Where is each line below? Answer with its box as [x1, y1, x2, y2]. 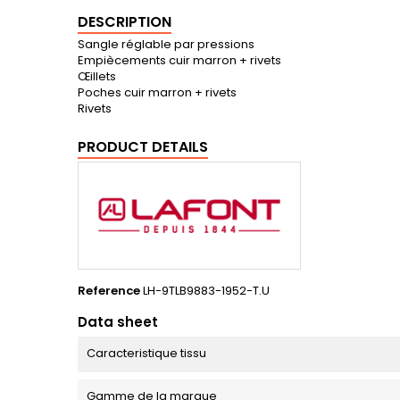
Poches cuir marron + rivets [78, 84, 237, 102]
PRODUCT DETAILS [78, 137, 208, 158]
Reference [78, 281, 140, 299]
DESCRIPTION [78, 12, 171, 33]
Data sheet [78, 312, 158, 331]
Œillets [78, 68, 116, 86]
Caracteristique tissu [87, 344, 206, 362]
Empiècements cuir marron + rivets [78, 52, 281, 70]
